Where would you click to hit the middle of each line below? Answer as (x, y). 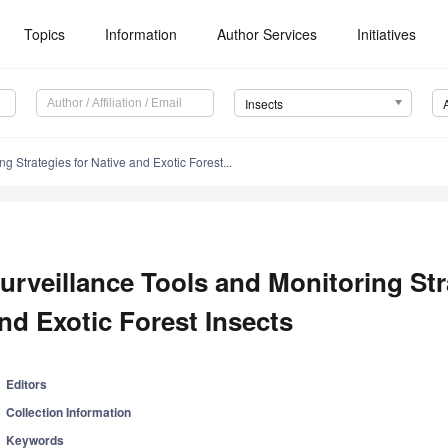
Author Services (267, 34)
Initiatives (387, 34)
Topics (45, 34)
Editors (27, 384)
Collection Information (69, 412)
